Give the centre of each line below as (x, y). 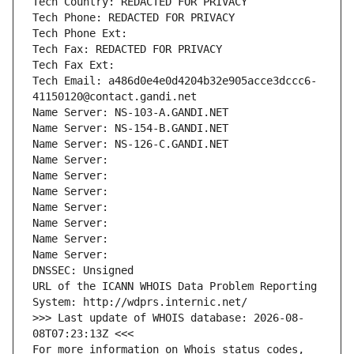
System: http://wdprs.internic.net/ (140, 302)
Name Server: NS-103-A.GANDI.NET (130, 113)
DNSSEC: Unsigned (83, 271)
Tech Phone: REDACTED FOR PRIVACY (134, 18)
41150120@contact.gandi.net (115, 97)
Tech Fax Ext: (73, 65)
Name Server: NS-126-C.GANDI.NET (130, 144)
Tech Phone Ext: (80, 34)
